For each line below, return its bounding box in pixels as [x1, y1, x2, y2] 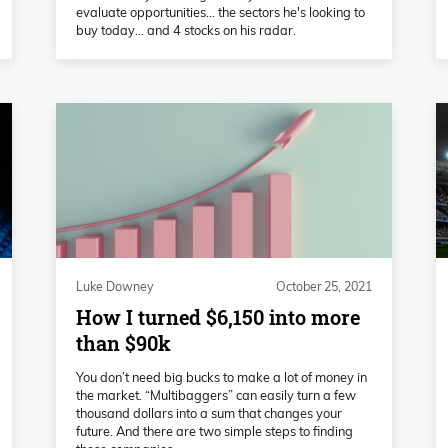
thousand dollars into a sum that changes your [76, 404, 342, 421]
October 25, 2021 [276, 278, 372, 294]
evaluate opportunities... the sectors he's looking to [76, 4, 365, 21]
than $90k [76, 330, 171, 358]
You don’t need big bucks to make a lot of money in [76, 368, 367, 385]
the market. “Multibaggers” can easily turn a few [76, 386, 356, 403]
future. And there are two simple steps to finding [76, 422, 353, 439]
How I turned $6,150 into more [76, 304, 360, 332]
